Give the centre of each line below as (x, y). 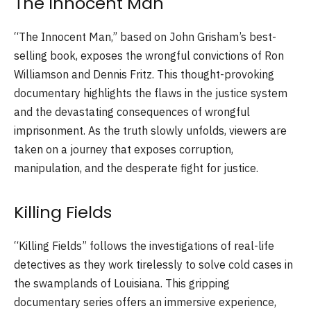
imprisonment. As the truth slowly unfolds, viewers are (150, 130)
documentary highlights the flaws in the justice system (151, 93)
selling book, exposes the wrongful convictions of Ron (149, 55)
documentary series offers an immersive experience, (145, 302)
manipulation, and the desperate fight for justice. (136, 168)
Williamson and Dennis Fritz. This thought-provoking (144, 74)
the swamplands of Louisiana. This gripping (122, 283)
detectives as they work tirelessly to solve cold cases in (153, 264)
